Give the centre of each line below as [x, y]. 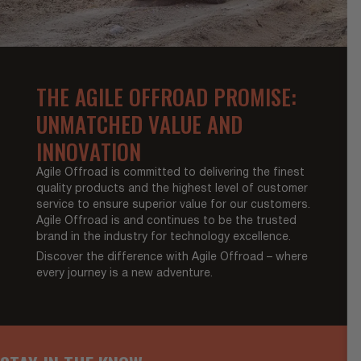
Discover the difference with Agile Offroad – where [172, 257]
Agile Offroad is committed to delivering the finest [170, 172]
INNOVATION [88, 151]
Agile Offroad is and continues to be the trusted [166, 221]
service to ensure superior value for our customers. [173, 205]
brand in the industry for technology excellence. [163, 237]
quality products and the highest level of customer [172, 189]
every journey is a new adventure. [124, 273]
